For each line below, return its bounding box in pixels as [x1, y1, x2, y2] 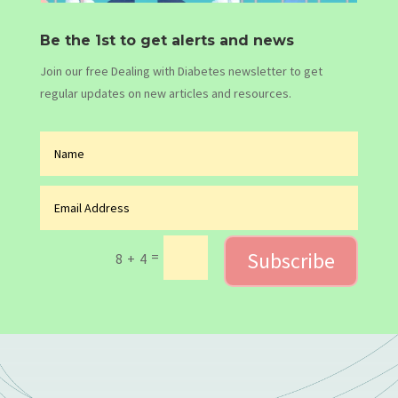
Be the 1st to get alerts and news [39, 32, 294, 50]
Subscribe [247, 246, 336, 275]
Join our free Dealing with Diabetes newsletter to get [39, 63, 322, 80]
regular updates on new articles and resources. [39, 85, 291, 102]
